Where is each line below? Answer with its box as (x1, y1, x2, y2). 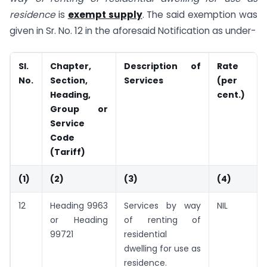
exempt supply (67, 8, 142, 21)
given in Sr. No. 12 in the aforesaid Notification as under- (10, 24, 256, 37)
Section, (50, 74, 88, 86)
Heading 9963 (50, 199, 108, 212)
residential (124, 228, 167, 240)
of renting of (124, 213, 201, 226)
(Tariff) (50, 145, 85, 158)
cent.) (217, 88, 245, 101)
